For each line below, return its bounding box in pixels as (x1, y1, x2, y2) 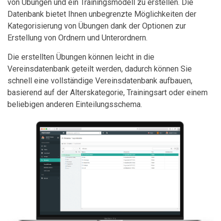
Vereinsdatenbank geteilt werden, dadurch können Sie (7, 64, 192, 74)
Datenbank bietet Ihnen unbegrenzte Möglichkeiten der (7, 9, 196, 19)
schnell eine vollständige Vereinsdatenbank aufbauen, (7, 76, 192, 86)
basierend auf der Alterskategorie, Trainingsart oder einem (7, 88, 208, 98)
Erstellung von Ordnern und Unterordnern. (7, 33, 147, 43)
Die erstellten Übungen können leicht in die (7, 52, 154, 62)
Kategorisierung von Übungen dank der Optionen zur (7, 21, 186, 31)
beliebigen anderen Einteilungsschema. (7, 100, 142, 110)
